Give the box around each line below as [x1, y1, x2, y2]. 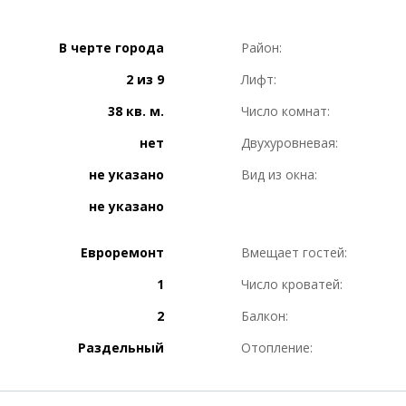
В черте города [59, 39, 164, 56]
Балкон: [241, 307, 288, 324]
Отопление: [241, 339, 313, 356]
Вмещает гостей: [241, 244, 347, 261]
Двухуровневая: [241, 134, 338, 151]
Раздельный [78, 339, 164, 356]
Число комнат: [241, 102, 330, 120]
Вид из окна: [241, 166, 317, 183]
